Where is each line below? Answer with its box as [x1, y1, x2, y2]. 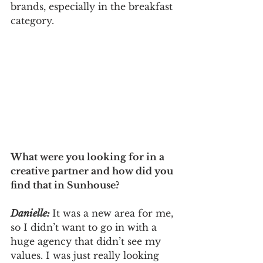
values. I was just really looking [11, 249, 162, 262]
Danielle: [11, 207, 52, 220]
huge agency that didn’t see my [11, 235, 164, 248]
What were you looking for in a [11, 151, 167, 163]
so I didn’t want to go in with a [11, 221, 160, 234]
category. [11, 15, 54, 27]
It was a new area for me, [52, 207, 176, 220]
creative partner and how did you [11, 165, 176, 177]
